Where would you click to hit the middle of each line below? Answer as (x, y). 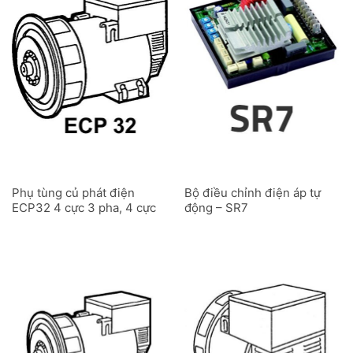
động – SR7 (216, 207)
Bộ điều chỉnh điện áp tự (252, 192)
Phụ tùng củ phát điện (73, 192)
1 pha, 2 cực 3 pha (61, 222)
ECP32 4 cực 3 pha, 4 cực (84, 207)
